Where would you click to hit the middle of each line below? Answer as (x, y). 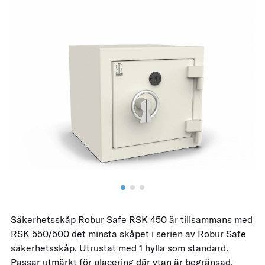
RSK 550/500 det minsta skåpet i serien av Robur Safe (128, 234)
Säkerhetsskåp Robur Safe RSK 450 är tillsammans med (132, 219)
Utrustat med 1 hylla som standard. (154, 248)
